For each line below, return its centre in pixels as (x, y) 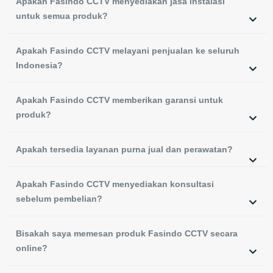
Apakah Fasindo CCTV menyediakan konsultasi (115, 184)
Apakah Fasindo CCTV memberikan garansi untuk (119, 100)
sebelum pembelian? (59, 199)
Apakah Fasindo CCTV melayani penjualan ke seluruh (128, 51)
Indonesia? (39, 66)
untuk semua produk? (62, 16)
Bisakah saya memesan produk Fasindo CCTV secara (127, 234)
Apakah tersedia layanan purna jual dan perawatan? (124, 150)
